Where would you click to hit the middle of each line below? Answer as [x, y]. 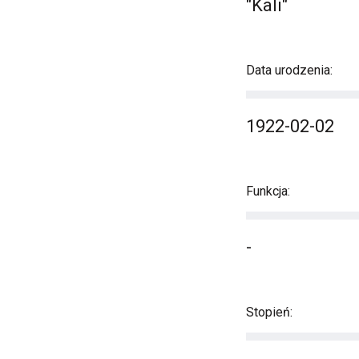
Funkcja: [268, 191]
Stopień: [269, 312]
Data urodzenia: [289, 70]
